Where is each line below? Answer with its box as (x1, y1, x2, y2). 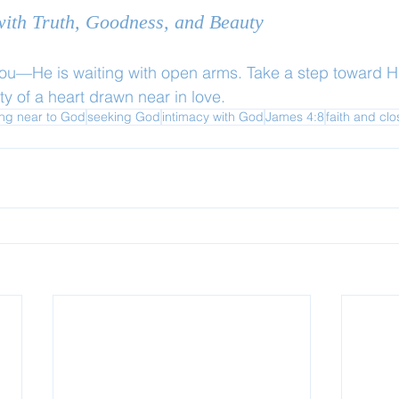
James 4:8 (265, 109, 324, 125)
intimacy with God (162, 109, 264, 125)
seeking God (87, 109, 160, 125)
